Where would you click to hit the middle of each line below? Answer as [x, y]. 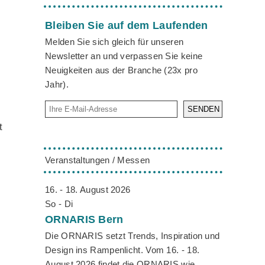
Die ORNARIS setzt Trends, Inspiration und [132, 236]
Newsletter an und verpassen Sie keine [124, 56]
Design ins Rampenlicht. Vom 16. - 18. [122, 250]
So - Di [59, 204]
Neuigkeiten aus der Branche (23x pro [121, 70]
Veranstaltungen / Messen [98, 160]
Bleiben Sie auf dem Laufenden [127, 25]
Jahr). [57, 84]
